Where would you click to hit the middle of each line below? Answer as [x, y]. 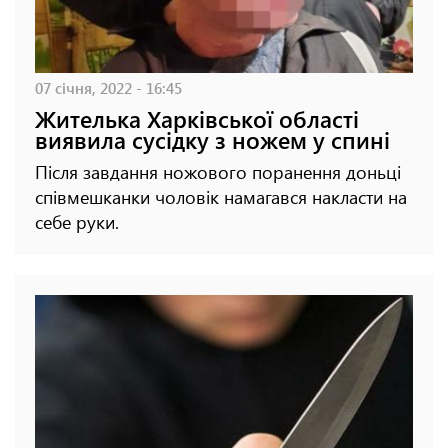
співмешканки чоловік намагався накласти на [221, 197]
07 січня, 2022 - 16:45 [108, 88]
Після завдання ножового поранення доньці [218, 172]
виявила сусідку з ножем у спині [212, 140]
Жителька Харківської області [197, 119]
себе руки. [77, 222]
